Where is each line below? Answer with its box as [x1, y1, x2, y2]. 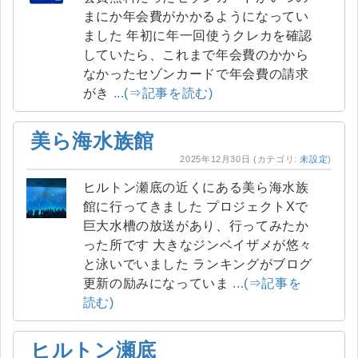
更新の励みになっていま [82, 276, 233, 290]
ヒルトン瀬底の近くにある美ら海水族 [82, 181, 309, 194]
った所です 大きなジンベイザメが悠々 [82, 238, 153, 252]
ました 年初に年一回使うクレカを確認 [82, 29, 127, 42]
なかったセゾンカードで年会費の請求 [82, 67, 309, 81]
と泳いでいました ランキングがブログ [82, 257, 193, 271]
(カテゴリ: [253, 154, 300, 164]
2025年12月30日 [180, 154, 251, 164]
